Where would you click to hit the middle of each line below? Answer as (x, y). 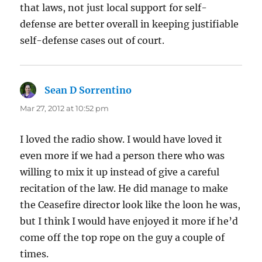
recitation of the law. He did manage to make (124, 188)
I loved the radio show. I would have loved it (121, 139)
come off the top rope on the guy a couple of (123, 237)
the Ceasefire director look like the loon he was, (130, 204)
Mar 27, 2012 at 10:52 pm (65, 108)
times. (35, 254)
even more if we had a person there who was (123, 155)
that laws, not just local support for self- (114, 7)
